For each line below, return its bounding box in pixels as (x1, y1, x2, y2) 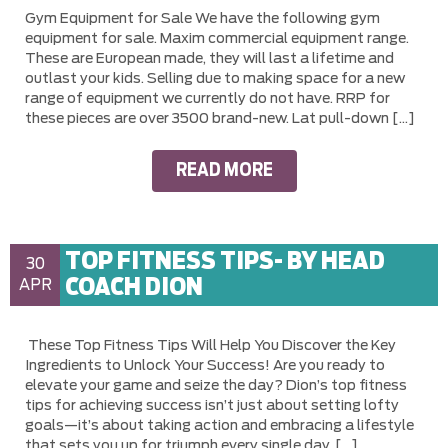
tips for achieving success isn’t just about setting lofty (25, 398, 399, 413)
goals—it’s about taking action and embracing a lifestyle (25, 418, 414, 433)
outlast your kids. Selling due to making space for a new (25, 71, 405, 86)
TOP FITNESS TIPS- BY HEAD (65, 249, 385, 274)
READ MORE (175, 161, 273, 180)
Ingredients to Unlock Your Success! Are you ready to (25, 358, 385, 373)
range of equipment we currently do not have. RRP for (25, 91, 390, 106)
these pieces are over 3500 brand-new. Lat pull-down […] (25, 111, 415, 126)
